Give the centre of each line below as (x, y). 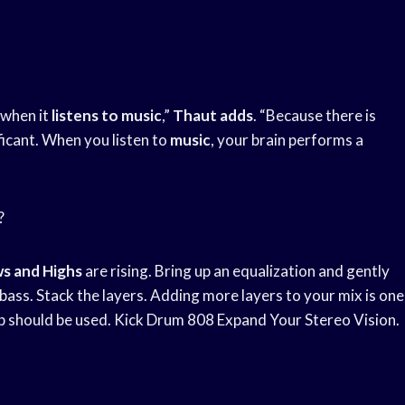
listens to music (107, 116)
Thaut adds (213, 116)
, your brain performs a (287, 140)
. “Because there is (315, 116)
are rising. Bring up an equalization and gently (236, 271)
